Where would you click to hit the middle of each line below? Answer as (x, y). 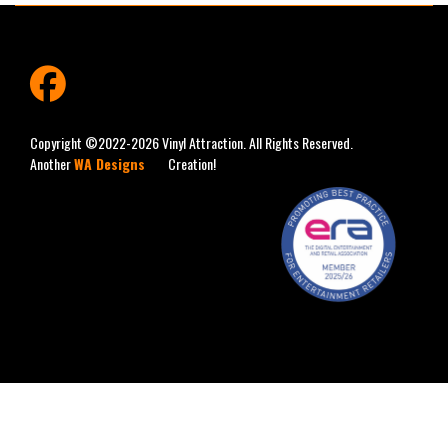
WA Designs (109, 163)
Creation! (190, 163)
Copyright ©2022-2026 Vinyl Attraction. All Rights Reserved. (191, 142)
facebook (89, 117)
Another (52, 163)
